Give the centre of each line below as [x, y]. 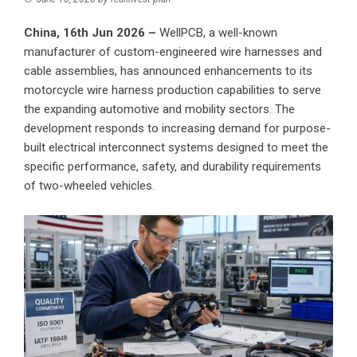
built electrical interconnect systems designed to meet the [176, 148]
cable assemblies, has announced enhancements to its [168, 71]
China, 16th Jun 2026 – [92, 33]
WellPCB [181, 33]
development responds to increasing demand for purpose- [177, 129]
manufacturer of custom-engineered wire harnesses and [173, 52]
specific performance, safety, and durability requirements [173, 167]
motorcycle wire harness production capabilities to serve [173, 90]
